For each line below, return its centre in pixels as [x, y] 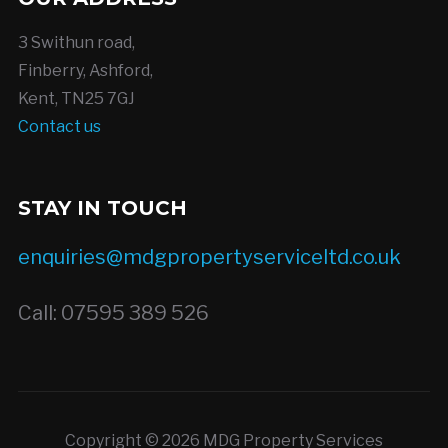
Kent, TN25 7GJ [76, 98]
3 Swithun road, [76, 42]
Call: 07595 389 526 [113, 312]
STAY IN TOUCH [102, 207]
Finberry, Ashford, [85, 70]
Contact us [59, 126]
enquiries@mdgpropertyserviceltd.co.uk [209, 256]
